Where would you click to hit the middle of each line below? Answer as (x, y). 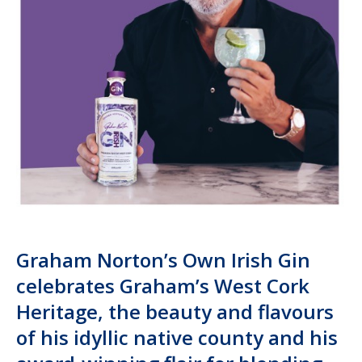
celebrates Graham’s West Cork (163, 286)
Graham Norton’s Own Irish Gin (163, 260)
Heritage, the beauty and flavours (175, 312)
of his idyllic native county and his (177, 338)
